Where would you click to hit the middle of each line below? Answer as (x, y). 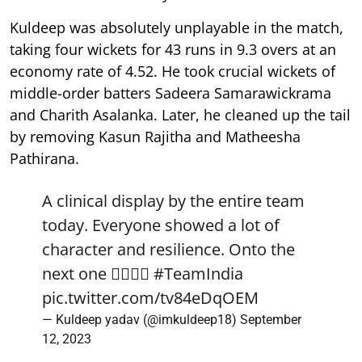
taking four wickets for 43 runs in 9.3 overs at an (173, 49)
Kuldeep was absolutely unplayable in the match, (177, 27)
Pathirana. (44, 158)
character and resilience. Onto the (168, 249)
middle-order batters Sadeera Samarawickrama (170, 93)
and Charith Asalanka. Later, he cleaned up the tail (180, 114)
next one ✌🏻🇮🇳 (98, 273)
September (271, 319)
